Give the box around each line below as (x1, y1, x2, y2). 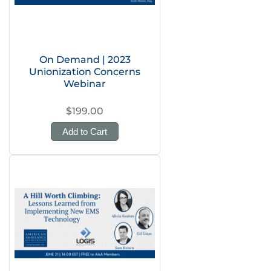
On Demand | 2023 (39, 54, 131, 65)
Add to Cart (62, 126, 107, 137)
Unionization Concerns (29, 66, 140, 77)
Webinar (64, 78, 106, 90)
